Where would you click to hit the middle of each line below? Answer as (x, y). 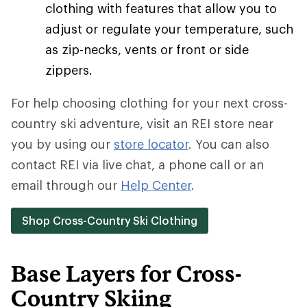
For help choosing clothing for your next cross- (149, 103)
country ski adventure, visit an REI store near (142, 123)
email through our (66, 185)
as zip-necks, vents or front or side (147, 49)
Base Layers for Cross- (126, 273)
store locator (151, 144)
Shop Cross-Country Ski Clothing (110, 220)
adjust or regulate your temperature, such (169, 29)
